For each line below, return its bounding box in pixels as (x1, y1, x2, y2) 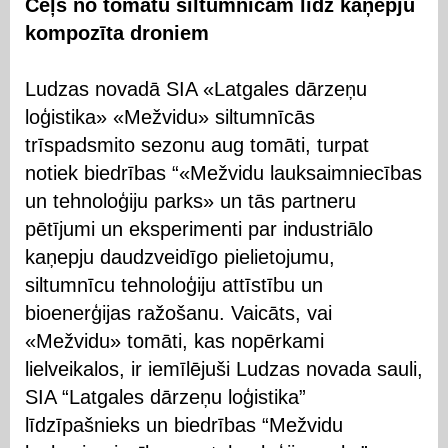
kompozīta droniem (25, 21, 215, 44)
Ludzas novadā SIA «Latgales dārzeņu (25, 77, 367, 100)
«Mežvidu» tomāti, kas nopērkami (25, 329, 324, 352)
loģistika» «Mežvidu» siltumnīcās (25, 105, 315, 128)
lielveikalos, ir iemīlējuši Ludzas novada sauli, (25, 357, 423, 380)
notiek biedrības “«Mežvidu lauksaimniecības (25, 161, 422, 184)
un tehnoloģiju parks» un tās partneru (25, 189, 356, 212)
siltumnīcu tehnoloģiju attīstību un (25, 273, 323, 296)
